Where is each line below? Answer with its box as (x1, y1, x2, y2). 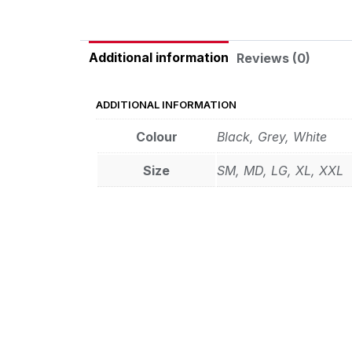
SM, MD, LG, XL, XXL (217, 163, 343, 179)
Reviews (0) (236, 49, 311, 66)
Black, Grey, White (217, 129, 327, 145)
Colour (135, 129, 178, 145)
